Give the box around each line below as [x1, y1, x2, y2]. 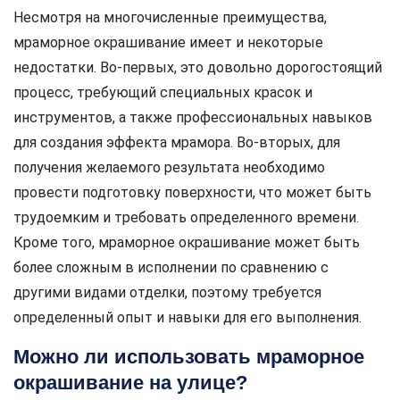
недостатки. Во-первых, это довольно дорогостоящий [13, 59, 382, 77]
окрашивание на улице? [13, 371, 247, 395]
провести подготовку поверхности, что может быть [13, 184, 371, 202]
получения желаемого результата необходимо [13, 159, 325, 177]
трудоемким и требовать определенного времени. [13, 209, 359, 227]
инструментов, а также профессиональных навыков [13, 109, 372, 127]
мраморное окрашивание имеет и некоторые [13, 34, 323, 52]
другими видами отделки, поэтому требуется [13, 284, 321, 302]
